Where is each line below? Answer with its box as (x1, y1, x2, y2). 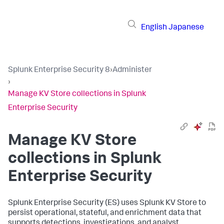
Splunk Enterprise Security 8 (8, 66, 110, 74)
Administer (112, 66, 152, 74)
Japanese (168, 23, 204, 32)
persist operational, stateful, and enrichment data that (8, 209, 201, 217)
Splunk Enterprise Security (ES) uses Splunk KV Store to (8, 199, 206, 207)
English (141, 23, 167, 32)
